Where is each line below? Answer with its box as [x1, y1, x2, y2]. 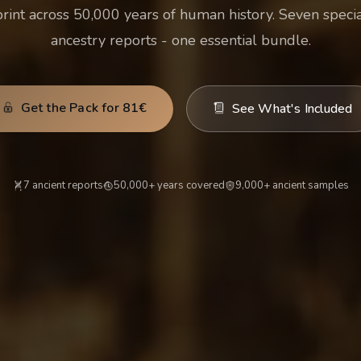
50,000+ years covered [113, 178, 225, 193]
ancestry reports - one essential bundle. [50, 31, 311, 50]
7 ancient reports [23, 178, 103, 193]
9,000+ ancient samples [234, 178, 349, 193]
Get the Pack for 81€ [20, 99, 147, 117]
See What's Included [231, 100, 353, 118]
